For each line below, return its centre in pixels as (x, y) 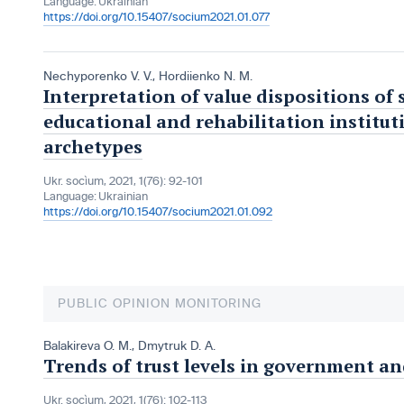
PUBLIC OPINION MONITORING (160, 304)
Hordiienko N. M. (206, 77)
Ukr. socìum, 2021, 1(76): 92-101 (123, 182)
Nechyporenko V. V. (98, 77)
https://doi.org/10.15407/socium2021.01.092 (158, 212)
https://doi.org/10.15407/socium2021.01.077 (156, 18)
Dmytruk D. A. (177, 346)
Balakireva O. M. (87, 346)
